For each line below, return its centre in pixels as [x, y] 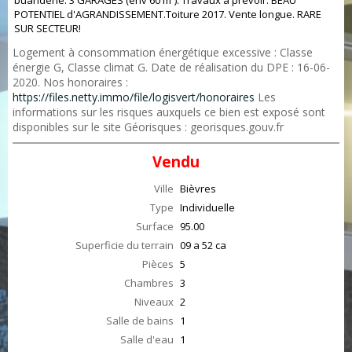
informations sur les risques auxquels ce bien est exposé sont [169, 112]
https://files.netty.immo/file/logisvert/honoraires [134, 97]
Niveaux [154, 302]
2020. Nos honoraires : [70, 82]
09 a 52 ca [203, 245]
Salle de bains [140, 321]
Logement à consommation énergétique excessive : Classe [163, 52]
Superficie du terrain [125, 245]
